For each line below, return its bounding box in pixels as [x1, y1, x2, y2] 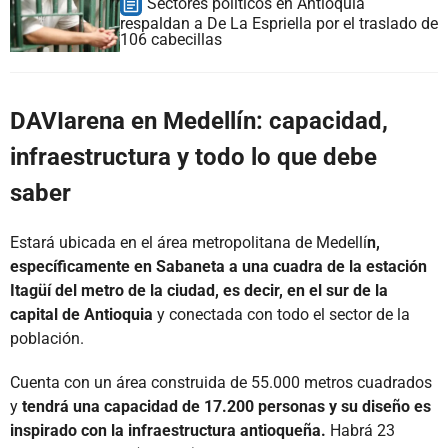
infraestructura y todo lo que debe [10, 142, 377, 171]
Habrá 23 [326, 420, 395, 440]
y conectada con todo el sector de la [153, 304, 410, 324]
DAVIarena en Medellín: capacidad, [10, 106, 388, 135]
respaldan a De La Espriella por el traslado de [120, 13, 438, 33]
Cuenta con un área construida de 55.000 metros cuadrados [10, 372, 432, 392]
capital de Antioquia [10, 304, 153, 324]
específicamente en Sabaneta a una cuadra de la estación [10, 256, 427, 276]
